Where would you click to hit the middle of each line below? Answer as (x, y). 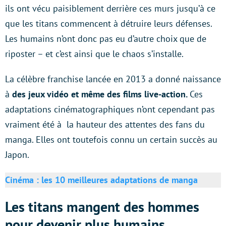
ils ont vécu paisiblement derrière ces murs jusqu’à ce (110, 8)
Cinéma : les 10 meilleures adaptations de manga (101, 180)
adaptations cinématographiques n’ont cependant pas (110, 109)
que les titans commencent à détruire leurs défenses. (108, 23)
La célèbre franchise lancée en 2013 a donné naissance (113, 79)
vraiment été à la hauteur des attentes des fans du (105, 124)
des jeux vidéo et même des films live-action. (101, 94)
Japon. (17, 154)
